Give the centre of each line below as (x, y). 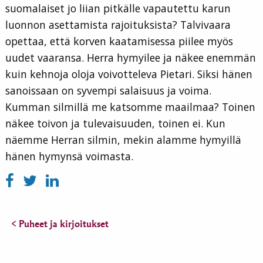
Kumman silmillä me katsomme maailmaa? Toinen (130, 107)
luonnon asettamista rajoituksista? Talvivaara (118, 25)
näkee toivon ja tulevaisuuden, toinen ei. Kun (115, 124)
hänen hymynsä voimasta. (69, 156)
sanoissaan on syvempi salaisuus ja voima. (108, 91)
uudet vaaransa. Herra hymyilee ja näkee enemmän (131, 58)
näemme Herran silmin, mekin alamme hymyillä (123, 140)
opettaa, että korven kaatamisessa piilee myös (119, 41)
